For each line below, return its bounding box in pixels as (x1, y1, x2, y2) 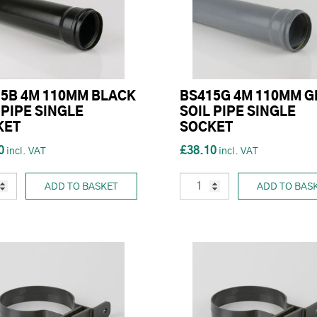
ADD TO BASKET (45, 181, 118, 192)
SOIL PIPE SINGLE (180, 105, 296, 119)
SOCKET (180, 121, 233, 134)
